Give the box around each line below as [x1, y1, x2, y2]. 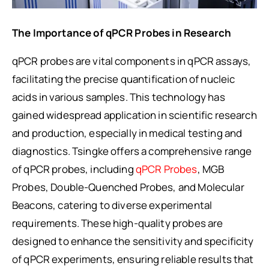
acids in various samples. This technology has [12, 89, 225, 104]
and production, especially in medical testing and [12, 125, 243, 140]
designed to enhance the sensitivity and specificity [12, 234, 254, 248]
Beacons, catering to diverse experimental [12, 198, 213, 212]
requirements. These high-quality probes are [12, 216, 223, 230]
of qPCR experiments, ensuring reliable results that [12, 252, 254, 266]
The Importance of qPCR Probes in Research [12, 25, 232, 40]
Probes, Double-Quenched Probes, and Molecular [12, 180, 244, 194]
